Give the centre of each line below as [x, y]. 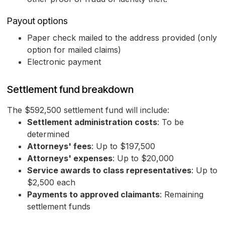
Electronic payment [64, 62]
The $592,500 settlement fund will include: [88, 110]
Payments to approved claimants [93, 195]
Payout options [37, 21]
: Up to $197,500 [123, 146]
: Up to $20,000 [143, 158]
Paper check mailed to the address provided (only [122, 38]
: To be [171, 122]
